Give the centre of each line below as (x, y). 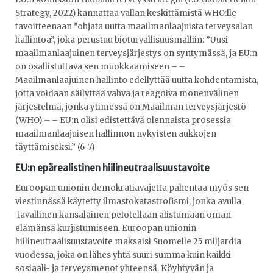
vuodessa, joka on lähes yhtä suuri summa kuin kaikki (123, 255)
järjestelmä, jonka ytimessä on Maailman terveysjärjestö (131, 107)
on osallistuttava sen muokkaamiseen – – (100, 67)
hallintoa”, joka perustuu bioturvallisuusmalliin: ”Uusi (122, 40)
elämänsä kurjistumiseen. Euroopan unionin (106, 228)
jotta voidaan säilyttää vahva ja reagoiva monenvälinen (127, 94)
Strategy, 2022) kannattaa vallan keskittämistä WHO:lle (126, 13)
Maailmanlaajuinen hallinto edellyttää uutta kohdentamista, (137, 80)
